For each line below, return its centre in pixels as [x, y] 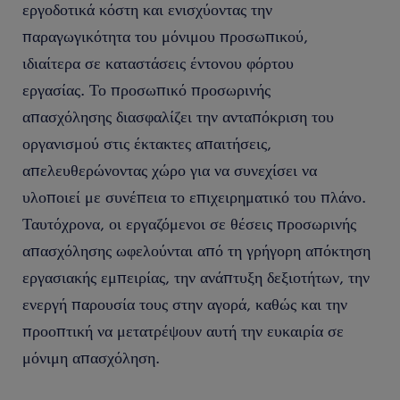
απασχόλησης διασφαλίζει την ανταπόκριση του [178, 116]
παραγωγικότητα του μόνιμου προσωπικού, [165, 36]
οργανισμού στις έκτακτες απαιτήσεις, [147, 143]
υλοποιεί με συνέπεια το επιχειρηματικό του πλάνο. [194, 196]
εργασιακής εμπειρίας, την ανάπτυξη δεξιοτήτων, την [196, 277]
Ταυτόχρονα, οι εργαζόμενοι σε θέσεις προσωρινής [189, 223]
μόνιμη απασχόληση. [91, 357]
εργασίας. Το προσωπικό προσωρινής [146, 89]
